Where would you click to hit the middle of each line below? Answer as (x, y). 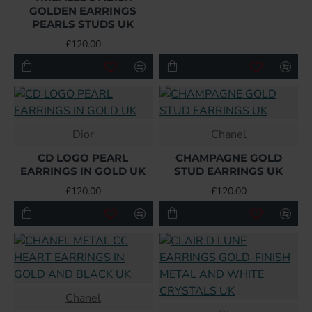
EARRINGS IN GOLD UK (83, 171)
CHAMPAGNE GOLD (228, 158)
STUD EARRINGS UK (229, 171)
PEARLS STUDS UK (83, 24)
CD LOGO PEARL (83, 158)
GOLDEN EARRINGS (83, 11)
